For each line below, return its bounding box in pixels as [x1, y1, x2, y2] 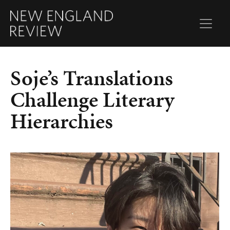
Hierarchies [10, 106, 113, 137]
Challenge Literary [10, 85, 174, 115]
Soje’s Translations [10, 63, 173, 93]
